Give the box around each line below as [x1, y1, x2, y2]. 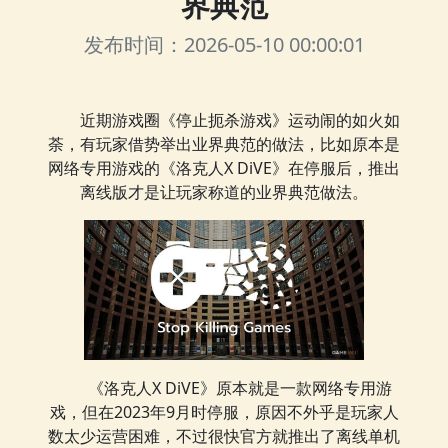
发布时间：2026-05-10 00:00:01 [83, 31, 365, 58]
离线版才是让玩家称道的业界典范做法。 [80, 181, 368, 203]
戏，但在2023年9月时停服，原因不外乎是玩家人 [49, 401, 399, 423]
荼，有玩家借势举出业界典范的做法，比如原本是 [48, 133, 400, 155]
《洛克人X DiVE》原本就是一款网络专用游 [88, 377, 392, 399]
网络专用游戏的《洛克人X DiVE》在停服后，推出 [48, 157, 400, 179]
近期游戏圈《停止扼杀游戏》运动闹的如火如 [80, 109, 400, 131]
